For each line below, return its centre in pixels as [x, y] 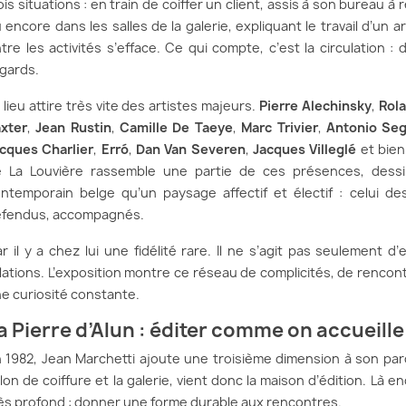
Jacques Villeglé [305, 150]
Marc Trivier [280, 128]
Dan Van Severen [191, 150]
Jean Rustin [73, 128]
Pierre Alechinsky [315, 106]
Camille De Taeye [176, 128]
